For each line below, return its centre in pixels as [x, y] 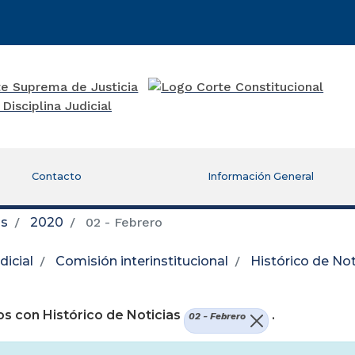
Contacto [57, 176]
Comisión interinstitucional [142, 261]
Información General [261, 176]
